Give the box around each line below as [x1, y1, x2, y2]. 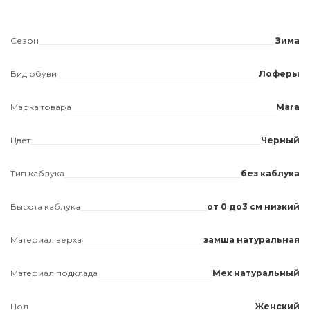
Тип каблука [10, 168, 64, 179]
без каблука [241, 168, 300, 179]
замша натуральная [203, 235, 300, 245]
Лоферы [259, 69, 300, 79]
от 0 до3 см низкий [207, 201, 300, 212]
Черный [261, 135, 300, 145]
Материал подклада [10, 268, 98, 278]
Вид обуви [10, 69, 57, 79]
